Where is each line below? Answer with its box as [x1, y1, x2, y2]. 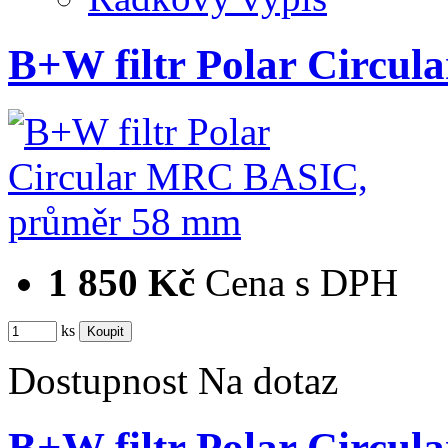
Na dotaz [198, 359, 338, 403]
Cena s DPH [205, 261, 398, 305]
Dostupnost [8, 359, 188, 403]
